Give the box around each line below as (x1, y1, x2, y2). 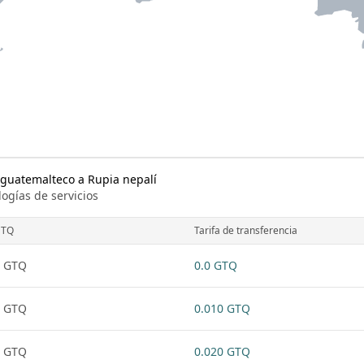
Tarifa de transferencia (194, 223, 297, 237)
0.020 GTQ (194, 344, 250, 359)
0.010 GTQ (194, 301, 250, 316)
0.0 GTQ (194, 258, 237, 273)
